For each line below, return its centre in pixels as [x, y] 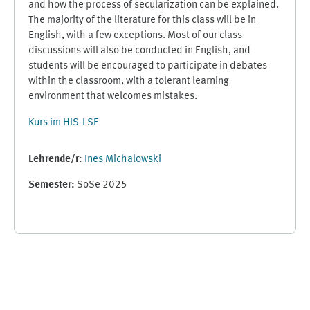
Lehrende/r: [56, 159]
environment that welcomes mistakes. [113, 97]
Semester [50, 185]
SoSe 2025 [102, 185]
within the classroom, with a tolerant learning [129, 81]
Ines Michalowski [123, 159]
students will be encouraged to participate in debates [148, 66]
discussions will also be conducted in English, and [139, 51]
